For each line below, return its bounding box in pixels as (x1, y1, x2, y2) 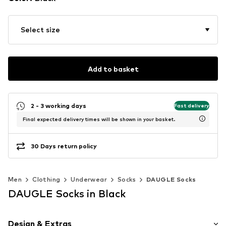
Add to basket (87, 64, 139, 73)
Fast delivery (174, 102, 209, 108)
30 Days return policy (31, 142, 97, 150)
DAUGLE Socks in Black (8, 188, 126, 200)
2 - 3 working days (31, 101, 86, 109)
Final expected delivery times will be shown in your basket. (23, 116, 175, 123)
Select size (21, 25, 60, 34)
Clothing (32, 176, 61, 184)
